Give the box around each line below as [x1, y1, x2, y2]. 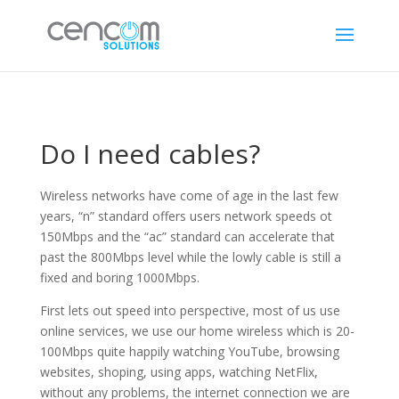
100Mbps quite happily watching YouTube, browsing [39, 343, 339, 360]
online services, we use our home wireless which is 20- [39, 322, 354, 339]
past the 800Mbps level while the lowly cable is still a [39, 248, 341, 265]
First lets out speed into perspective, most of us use [39, 302, 340, 319]
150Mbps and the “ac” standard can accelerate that [39, 228, 335, 245]
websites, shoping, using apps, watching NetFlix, [39, 363, 318, 380]
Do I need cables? [39, 135, 260, 172]
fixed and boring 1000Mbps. [39, 269, 199, 286]
